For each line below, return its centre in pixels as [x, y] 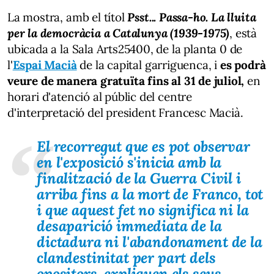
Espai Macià [45, 65]
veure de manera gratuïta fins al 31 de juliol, [126, 80]
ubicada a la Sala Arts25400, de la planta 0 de [125, 49]
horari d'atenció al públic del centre [100, 96]
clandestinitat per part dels [126, 257]
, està [243, 33]
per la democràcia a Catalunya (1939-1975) [119, 33]
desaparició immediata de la [129, 226]
